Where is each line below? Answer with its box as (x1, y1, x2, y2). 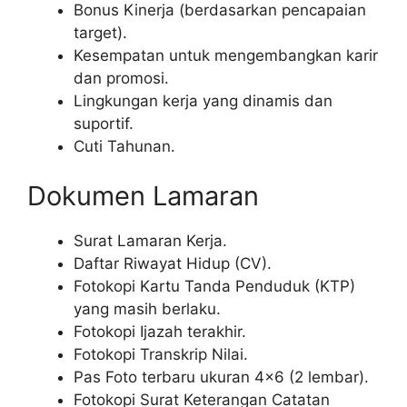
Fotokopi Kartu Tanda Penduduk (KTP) (74, 277, 355, 296)
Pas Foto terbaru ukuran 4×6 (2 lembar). (74, 368, 369, 387)
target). (74, 23, 127, 42)
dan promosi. (74, 68, 169, 87)
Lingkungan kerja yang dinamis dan (74, 91, 333, 110)
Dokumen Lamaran (27, 180, 259, 213)
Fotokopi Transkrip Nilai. (74, 345, 248, 364)
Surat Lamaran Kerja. (74, 232, 227, 251)
